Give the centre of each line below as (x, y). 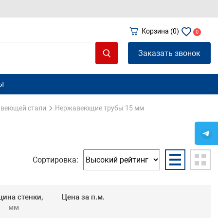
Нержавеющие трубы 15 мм (100, 108)
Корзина (156, 31)
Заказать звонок (169, 53)
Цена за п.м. (83, 197)
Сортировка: (55, 160)
